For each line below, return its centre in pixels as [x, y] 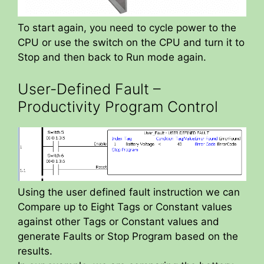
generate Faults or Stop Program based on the [128, 237]
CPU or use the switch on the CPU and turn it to [131, 43]
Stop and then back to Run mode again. [112, 57]
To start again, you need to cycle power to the [127, 28]
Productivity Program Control [118, 106]
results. [35, 251]
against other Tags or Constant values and [118, 222]
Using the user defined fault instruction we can [129, 192]
